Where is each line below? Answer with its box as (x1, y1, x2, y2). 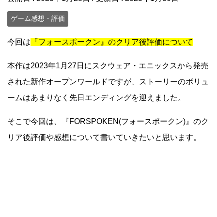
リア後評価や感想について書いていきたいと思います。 (7, 133, 201, 141)
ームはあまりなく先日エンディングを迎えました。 (7, 93, 186, 102)
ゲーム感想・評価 (11, 15, 65, 23)
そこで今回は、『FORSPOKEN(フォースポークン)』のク (7, 117, 209, 125)
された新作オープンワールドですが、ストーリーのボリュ (7, 77, 209, 86)
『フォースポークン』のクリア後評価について (31, 37, 193, 46)
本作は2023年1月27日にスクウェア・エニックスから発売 (7, 61, 208, 70)
